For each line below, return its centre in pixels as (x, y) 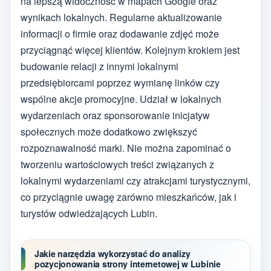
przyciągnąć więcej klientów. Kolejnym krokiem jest (130, 50)
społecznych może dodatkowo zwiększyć (109, 131)
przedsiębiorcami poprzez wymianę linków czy (120, 82)
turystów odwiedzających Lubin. (89, 213)
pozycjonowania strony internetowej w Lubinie (128, 263)
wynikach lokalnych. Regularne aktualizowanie (121, 17)
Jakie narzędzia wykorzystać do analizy (113, 253)
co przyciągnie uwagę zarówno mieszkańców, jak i (129, 197)
